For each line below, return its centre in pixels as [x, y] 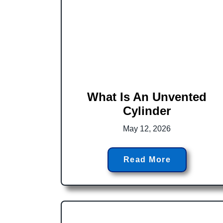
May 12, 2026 [147, 128]
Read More [147, 159]
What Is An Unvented [147, 97]
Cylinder [147, 111]
